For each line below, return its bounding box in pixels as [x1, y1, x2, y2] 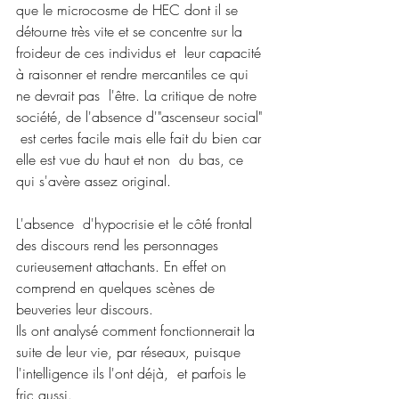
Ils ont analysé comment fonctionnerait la [16, 320, 264, 340]
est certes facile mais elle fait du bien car [16, 127, 265, 148]
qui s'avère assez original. [16, 170, 171, 191]
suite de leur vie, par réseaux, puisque [16, 341, 245, 362]
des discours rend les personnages [16, 234, 227, 255]
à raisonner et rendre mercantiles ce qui [16, 63, 253, 84]
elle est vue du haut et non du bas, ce [16, 149, 248, 169]
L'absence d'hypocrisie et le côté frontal [16, 213, 256, 233]
